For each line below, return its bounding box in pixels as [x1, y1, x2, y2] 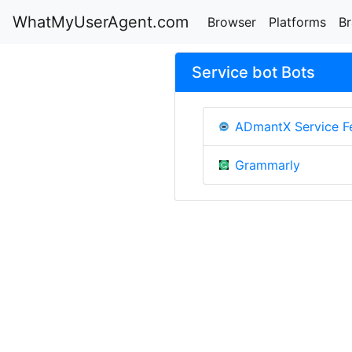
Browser [207, 14, 256, 30]
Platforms [269, 14, 326, 30]
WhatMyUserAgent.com [13, 13, 189, 31]
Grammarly [235, 157, 300, 173]
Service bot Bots [192, 63, 315, 82]
